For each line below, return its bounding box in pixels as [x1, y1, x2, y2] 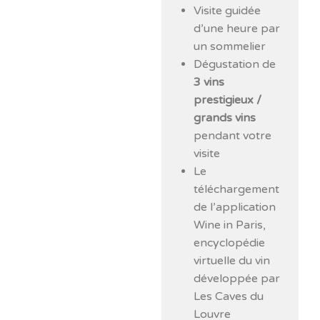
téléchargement [194, 182, 280, 196]
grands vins [194, 111, 256, 125]
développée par [194, 271, 281, 286]
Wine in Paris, [194, 218, 266, 232]
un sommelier [194, 39, 266, 54]
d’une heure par [194, 21, 281, 36]
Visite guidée [194, 4, 261, 18]
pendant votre [194, 129, 272, 143]
